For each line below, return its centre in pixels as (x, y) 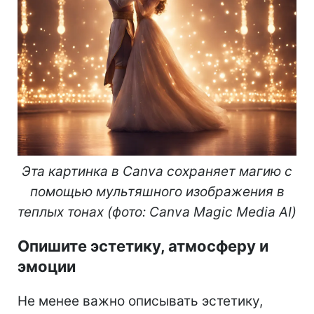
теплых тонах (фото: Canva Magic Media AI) (157, 212)
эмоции (47, 266)
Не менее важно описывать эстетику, (140, 301)
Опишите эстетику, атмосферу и (143, 246)
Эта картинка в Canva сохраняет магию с (157, 171)
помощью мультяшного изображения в (157, 191)
